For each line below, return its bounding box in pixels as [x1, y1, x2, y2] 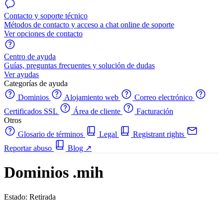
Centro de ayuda [4, 52, 56, 61]
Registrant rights [131, 130, 186, 138]
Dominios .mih [4, 163, 104, 182]
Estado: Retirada [4, 192, 56, 201]
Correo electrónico [132, 93, 195, 102]
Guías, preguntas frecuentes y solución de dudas [4, 61, 155, 70]
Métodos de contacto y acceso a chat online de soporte [4, 20, 174, 29]
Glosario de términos [16, 130, 85, 138]
